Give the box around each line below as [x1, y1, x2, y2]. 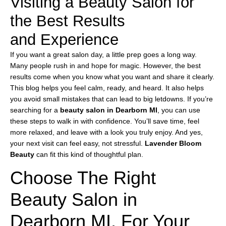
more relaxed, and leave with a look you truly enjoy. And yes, [10, 128, 203, 137]
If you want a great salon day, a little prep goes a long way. [10, 50, 197, 59]
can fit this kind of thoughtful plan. [34, 150, 143, 159]
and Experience [10, 31, 119, 49]
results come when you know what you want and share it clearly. [10, 73, 214, 81]
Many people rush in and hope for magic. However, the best [10, 62, 201, 70]
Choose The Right [10, 167, 156, 189]
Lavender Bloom [145, 139, 201, 148]
